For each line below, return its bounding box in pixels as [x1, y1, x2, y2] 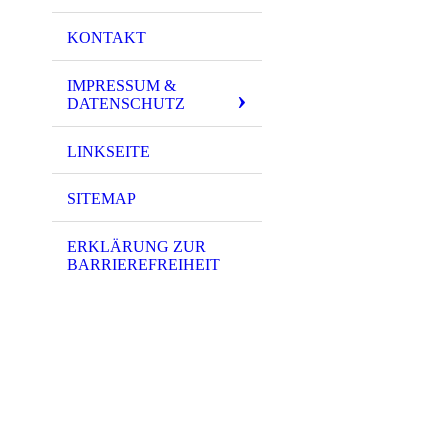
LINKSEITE [67, 142, 150, 160]
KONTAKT [67, 28, 146, 46]
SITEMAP [67, 190, 136, 208]
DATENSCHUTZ [67, 94, 185, 112]
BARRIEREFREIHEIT [67, 256, 220, 274]
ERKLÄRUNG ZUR [67, 238, 206, 256]
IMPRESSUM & [67, 76, 176, 94]
